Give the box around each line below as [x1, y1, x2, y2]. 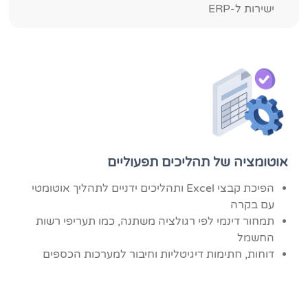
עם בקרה [230, 198, 274, 212]
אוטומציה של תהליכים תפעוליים [107, 154, 288, 170]
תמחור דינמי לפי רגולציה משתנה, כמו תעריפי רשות [35, 214, 274, 228]
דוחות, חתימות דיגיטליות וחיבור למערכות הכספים [42, 247, 274, 261]
